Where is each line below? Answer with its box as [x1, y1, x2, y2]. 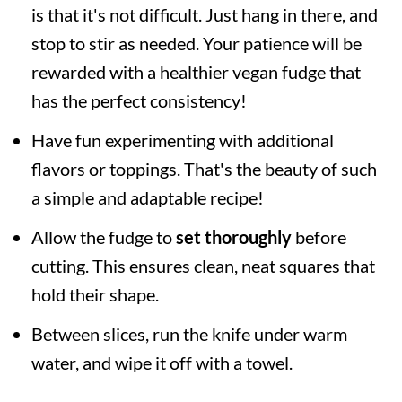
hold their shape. [31, 283, 159, 305]
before [291, 225, 346, 248]
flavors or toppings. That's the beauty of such [31, 157, 377, 179]
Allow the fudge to [31, 225, 176, 248]
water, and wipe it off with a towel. [31, 351, 293, 373]
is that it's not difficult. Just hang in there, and [31, 3, 378, 25]
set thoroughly [175, 225, 292, 248]
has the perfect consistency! [31, 89, 247, 111]
